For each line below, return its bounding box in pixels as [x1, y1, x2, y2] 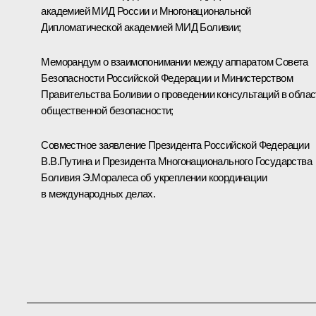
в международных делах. [41, 188, 156, 200]
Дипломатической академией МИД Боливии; [41, 21, 241, 34]
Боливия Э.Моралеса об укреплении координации [41, 171, 267, 184]
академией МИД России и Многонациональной [41, 5, 251, 18]
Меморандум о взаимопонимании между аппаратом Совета [41, 56, 308, 68]
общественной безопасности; [41, 104, 174, 117]
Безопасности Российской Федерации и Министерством [41, 72, 293, 85]
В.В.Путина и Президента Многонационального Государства [41, 155, 312, 168]
